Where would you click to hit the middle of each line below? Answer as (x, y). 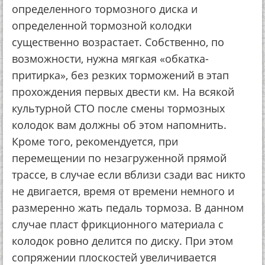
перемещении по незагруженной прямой (119, 158)
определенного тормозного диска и (105, 9)
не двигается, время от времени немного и (123, 191)
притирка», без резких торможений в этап (120, 75)
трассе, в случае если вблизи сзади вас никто (129, 174)
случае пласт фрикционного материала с (118, 224)
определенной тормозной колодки (102, 25)
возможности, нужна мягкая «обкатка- (110, 59)
